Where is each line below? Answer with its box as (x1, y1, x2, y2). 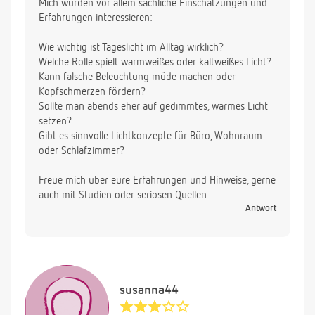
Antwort (245, 204, 276, 214)
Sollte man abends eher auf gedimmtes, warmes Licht (39, 101, 268, 112)
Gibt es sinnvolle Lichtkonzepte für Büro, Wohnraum (39, 131, 262, 142)
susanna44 (120, 284, 179, 297)
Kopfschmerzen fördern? (39, 86, 146, 98)
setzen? (39, 116, 72, 127)
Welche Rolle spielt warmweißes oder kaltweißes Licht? (39, 57, 271, 68)
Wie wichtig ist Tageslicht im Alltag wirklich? (39, 42, 224, 53)
